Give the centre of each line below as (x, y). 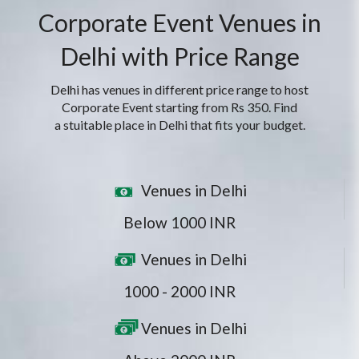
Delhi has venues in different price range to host (179, 89)
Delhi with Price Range (179, 56)
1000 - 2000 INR (179, 291)
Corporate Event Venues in (179, 22)
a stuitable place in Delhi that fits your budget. (179, 124)
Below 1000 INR (179, 222)
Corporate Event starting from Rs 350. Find (179, 107)
